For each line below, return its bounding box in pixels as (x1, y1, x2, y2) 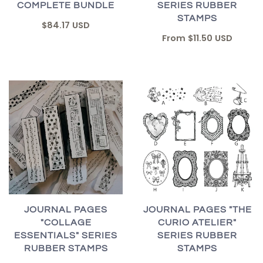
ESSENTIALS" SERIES (14, 231, 117, 241)
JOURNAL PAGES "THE (143, 205, 252, 215)
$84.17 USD (42, 19, 90, 32)
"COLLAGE (40, 218, 92, 228)
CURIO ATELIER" (158, 218, 237, 228)
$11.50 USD (188, 32, 232, 45)
